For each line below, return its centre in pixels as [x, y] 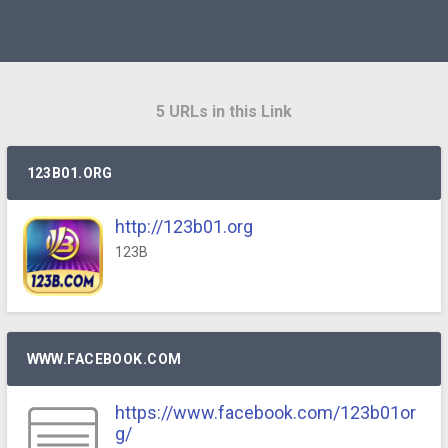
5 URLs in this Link [224, 111]
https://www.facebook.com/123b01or [265, 412]
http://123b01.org [183, 226]
